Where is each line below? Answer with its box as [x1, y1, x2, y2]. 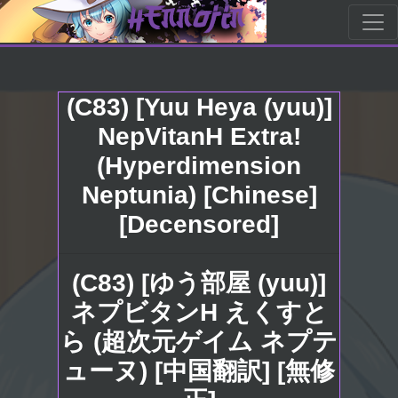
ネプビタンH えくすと [70, 298, 328, 326]
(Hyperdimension [97, 152, 301, 179]
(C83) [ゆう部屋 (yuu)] [72, 269, 326, 297]
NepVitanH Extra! [97, 123, 301, 150]
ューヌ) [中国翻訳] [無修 [63, 357, 335, 385]
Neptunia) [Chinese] [81, 181, 317, 209]
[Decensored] [119, 211, 279, 238]
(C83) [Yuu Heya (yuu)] [66, 93, 332, 121]
